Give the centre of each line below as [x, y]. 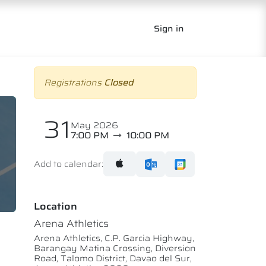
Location [56, 206]
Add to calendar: [69, 164]
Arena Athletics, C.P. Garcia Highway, [114, 238]
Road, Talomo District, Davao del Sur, [113, 258]
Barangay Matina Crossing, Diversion [115, 248]
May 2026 [94, 125]
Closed [118, 83]
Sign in [169, 28]
